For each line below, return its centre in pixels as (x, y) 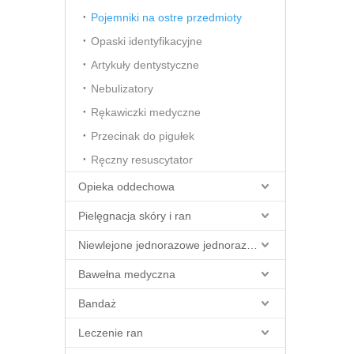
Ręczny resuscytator (142, 160)
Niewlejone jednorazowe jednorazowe (252, 245)
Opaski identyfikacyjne (147, 41)
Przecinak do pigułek (143, 136)
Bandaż (97, 303)
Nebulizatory (122, 88)
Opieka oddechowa (126, 186)
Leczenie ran (111, 333)
